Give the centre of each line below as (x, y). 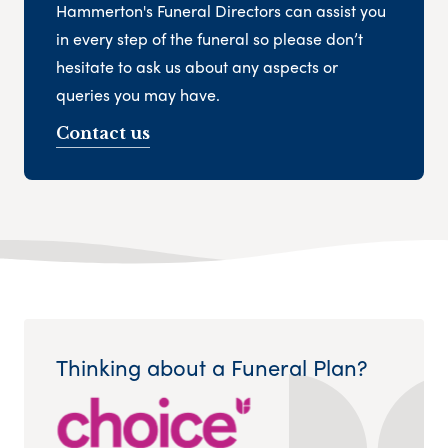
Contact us (103, 132)
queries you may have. (138, 94)
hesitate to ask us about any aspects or (197, 66)
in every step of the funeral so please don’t (209, 38)
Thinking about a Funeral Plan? (211, 367)
